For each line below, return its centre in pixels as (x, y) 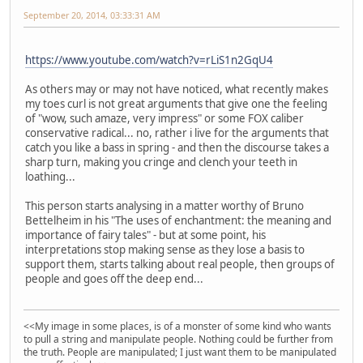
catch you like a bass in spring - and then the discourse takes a (177, 147)
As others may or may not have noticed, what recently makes (177, 89)
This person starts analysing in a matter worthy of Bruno (164, 205)
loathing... (50, 176)
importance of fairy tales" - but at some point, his (145, 235)
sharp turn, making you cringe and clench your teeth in (161, 162)
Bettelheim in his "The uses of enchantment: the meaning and (178, 220)
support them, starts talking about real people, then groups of (180, 264)
